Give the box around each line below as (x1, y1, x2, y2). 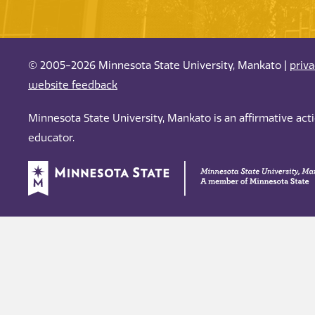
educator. (28, 131, 75, 145)
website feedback (28, 79, 117, 92)
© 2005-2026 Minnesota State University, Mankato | (28, 59, 290, 72)
